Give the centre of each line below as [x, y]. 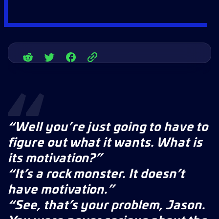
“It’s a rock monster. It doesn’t [96, 175]
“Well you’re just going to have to [108, 128]
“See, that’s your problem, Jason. [107, 206]
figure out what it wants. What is [105, 143]
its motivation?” [55, 159]
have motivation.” [61, 190]
